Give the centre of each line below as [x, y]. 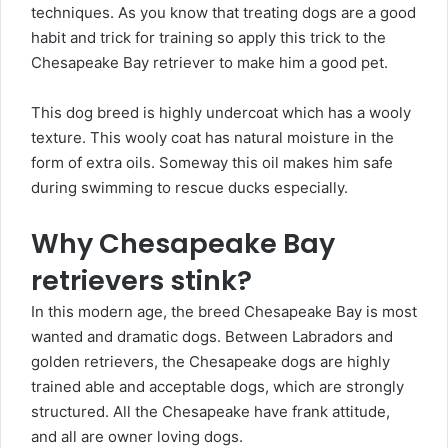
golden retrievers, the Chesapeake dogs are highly [210, 362]
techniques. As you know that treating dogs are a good [223, 13]
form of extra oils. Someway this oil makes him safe [212, 163]
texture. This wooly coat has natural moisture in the [212, 138]
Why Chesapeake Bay [183, 244]
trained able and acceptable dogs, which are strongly [217, 387]
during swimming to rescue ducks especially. [189, 188]
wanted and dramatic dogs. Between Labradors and [212, 337]
